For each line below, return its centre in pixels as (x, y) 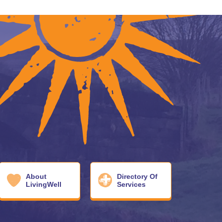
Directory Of (137, 177)
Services (131, 185)
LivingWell (44, 185)
